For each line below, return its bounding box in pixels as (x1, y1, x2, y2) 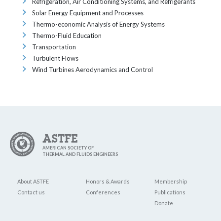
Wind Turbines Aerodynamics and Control (32, 66, 153, 74)
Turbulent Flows (32, 54, 78, 62)
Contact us (17, 189, 45, 195)
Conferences (86, 189, 120, 195)
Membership (154, 178, 187, 184)
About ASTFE (17, 178, 49, 184)
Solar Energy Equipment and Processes (32, 9, 144, 17)
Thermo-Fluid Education (32, 32, 102, 39)
